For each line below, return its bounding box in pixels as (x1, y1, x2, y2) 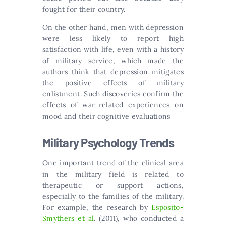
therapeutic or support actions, (42, 180, 184, 190)
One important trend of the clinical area (42, 158, 184, 167)
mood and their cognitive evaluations (42, 111, 171, 121)
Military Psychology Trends (42, 135, 175, 150)
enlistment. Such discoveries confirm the (42, 89, 184, 98)
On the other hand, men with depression (42, 22, 184, 32)
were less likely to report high (42, 33, 184, 43)
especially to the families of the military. (42, 191, 184, 201)
